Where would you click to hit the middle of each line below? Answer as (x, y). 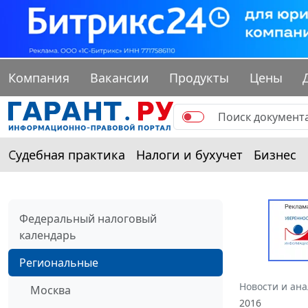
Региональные (59, 263)
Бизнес (275, 155)
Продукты (199, 78)
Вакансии (119, 78)
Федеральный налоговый (88, 219)
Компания (39, 78)
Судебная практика (67, 155)
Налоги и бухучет (189, 155)
